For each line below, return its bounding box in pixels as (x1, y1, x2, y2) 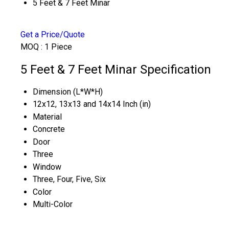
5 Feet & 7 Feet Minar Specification (20, 62, 211, 77)
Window (33, 162, 61, 172)
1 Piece (44, 42, 72, 52)
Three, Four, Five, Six (33, 174, 106, 184)
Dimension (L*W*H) (33, 86, 103, 97)
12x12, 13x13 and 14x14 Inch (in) (33, 99, 151, 109)
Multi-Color (33, 199, 73, 209)
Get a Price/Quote (20, 30, 85, 39)
